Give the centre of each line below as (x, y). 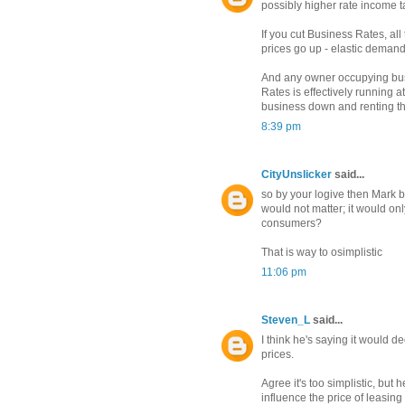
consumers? (292, 224)
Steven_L (286, 320)
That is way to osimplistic (322, 253)
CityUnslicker (297, 175)
